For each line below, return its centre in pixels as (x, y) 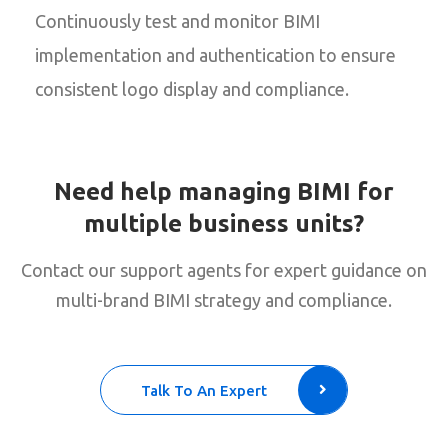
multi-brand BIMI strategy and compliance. (224, 299)
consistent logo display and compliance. (192, 88)
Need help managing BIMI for (224, 191)
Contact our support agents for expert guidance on (224, 269)
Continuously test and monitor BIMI (177, 20)
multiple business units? (224, 223)
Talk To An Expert (204, 390)
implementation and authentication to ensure (215, 54)
